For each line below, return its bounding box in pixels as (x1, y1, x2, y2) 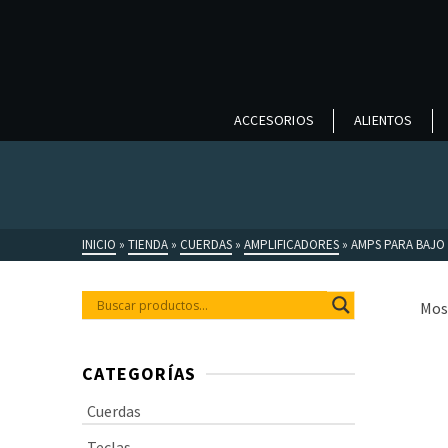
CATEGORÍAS (82, 362, 197, 385)
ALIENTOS (354, 111, 413, 129)
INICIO (82, 236, 117, 253)
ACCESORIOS (234, 111, 315, 129)
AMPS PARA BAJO (351, 236, 446, 253)
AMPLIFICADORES (244, 236, 340, 253)
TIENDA (128, 236, 169, 253)
